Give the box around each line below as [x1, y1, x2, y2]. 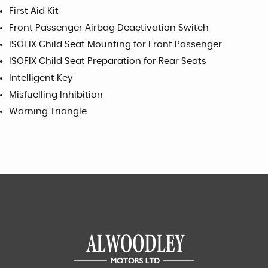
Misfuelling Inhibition [9, 90, 103, 99]
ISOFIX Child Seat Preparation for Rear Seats [9, 56, 206, 66]
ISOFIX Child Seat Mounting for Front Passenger [9, 39, 222, 49]
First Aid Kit [9, 6, 59, 16]
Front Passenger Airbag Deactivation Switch [9, 23, 209, 32]
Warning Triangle [9, 106, 87, 116]
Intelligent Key [9, 73, 72, 83]
